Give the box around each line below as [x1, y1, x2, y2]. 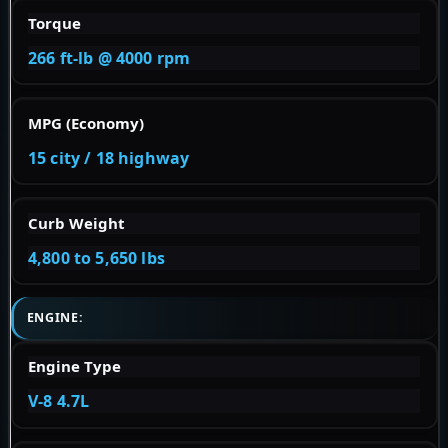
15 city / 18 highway [28, 146, 190, 169]
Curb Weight [28, 212, 125, 233]
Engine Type [28, 356, 121, 377]
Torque [28, 12, 81, 33]
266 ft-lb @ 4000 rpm [28, 46, 191, 69]
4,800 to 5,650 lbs [28, 246, 165, 269]
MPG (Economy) [28, 112, 144, 133]
